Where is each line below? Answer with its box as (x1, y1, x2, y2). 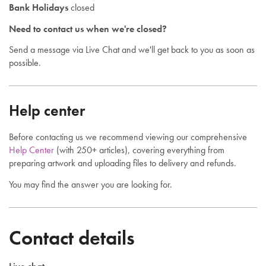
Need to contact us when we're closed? (9, 22, 167, 35)
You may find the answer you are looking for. (9, 178, 172, 191)
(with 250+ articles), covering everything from (54, 144, 224, 157)
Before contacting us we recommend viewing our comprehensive (9, 131, 247, 144)
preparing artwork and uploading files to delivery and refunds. (9, 157, 236, 170)
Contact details (9, 224, 135, 251)
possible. (9, 56, 41, 69)
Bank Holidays (9, 1, 68, 14)
